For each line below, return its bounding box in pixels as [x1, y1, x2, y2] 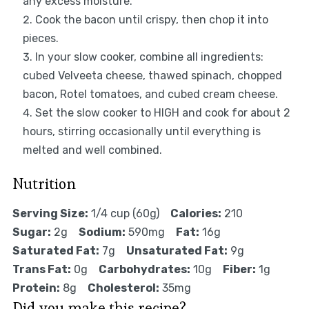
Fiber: [222, 263, 256, 277]
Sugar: [12, 226, 51, 239]
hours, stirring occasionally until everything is [22, 125, 261, 139]
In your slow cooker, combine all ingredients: [34, 50, 263, 64]
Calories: [170, 207, 221, 221]
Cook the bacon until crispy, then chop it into [34, 13, 268, 27]
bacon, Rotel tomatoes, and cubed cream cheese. [22, 88, 278, 101]
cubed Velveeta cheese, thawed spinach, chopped [22, 69, 282, 83]
